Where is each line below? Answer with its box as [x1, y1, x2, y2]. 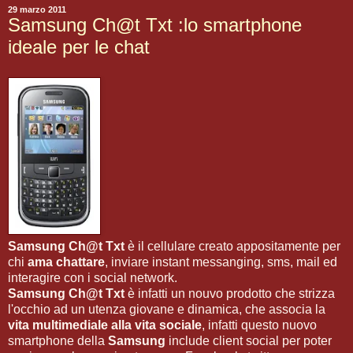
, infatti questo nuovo [202, 318, 317, 332]
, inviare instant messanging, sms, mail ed [105, 255, 337, 269]
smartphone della [8, 334, 108, 347]
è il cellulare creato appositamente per [128, 240, 340, 253]
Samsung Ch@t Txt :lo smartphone [8, 14, 302, 36]
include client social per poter [165, 334, 332, 347]
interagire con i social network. [8, 271, 177, 284]
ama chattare [28, 255, 105, 269]
